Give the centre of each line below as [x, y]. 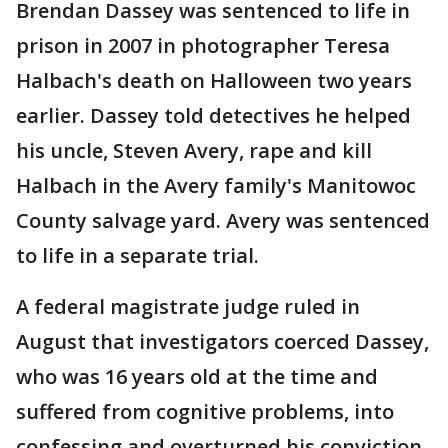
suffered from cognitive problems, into [205, 412]
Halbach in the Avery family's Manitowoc [216, 186]
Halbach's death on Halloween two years [214, 81]
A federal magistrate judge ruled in [188, 307]
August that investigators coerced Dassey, [222, 342]
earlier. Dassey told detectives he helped [213, 116]
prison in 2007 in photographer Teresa [203, 46]
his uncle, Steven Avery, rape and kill [194, 151]
